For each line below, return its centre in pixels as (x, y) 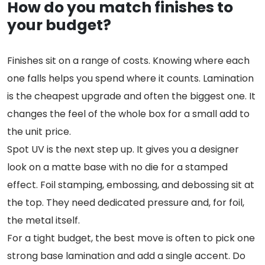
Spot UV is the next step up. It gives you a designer (123, 149)
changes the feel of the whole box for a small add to (128, 114)
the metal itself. (43, 220)
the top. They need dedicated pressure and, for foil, (126, 202)
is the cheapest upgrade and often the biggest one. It (131, 96)
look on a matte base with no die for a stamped (117, 167)
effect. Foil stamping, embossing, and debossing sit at (131, 185)
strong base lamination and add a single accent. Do (126, 256)
